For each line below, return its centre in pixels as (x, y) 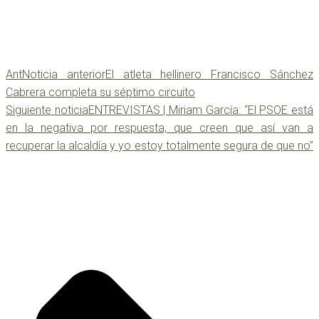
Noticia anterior (64, 75)
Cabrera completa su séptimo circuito (100, 93)
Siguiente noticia (47, 110)
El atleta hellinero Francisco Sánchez (209, 75)
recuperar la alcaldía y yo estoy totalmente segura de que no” (159, 146)
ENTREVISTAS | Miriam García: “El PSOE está (201, 110)
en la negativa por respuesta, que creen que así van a (159, 128)
